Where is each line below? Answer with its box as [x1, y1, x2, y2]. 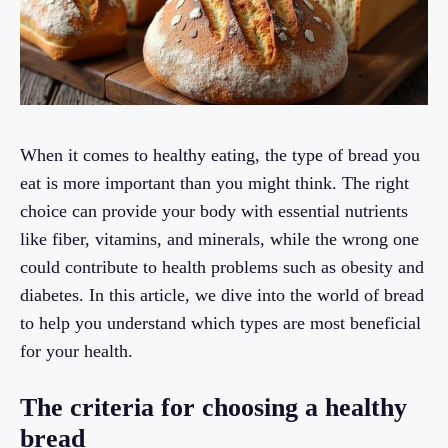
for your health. [20, 341, 133, 362]
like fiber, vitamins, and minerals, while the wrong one [20, 229, 419, 250]
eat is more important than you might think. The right [20, 173, 409, 194]
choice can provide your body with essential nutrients [20, 201, 408, 222]
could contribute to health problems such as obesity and [20, 257, 424, 278]
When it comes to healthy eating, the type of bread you [20, 145, 420, 166]
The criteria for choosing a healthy [20, 393, 407, 423]
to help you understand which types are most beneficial [20, 313, 421, 334]
